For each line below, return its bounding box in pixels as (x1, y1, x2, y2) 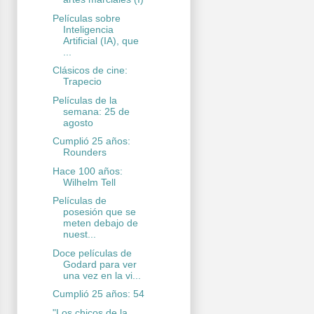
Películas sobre (52, 12, 121, 24)
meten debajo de (62, 217, 138, 229)
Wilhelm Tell (62, 176, 116, 188)
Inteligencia (62, 23, 114, 35)
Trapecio (62, 76, 102, 88)
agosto (62, 116, 93, 128)
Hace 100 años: (52, 165, 123, 177)
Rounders (62, 146, 107, 158)
